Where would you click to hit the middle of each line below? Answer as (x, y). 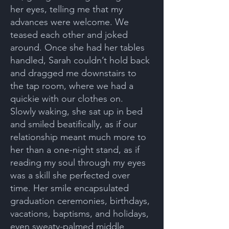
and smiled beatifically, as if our (74, 124)
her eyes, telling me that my (66, 9)
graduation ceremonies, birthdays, (80, 201)
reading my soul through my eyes (78, 163)
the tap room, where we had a (72, 86)
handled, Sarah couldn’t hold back (80, 60)
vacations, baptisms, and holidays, (79, 214)
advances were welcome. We (70, 22)
